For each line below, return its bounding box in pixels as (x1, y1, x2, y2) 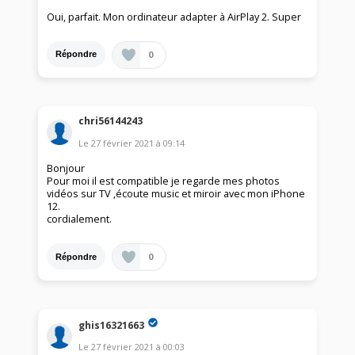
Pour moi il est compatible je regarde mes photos (47, 174, 281, 189)
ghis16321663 (78, 318, 145, 332)
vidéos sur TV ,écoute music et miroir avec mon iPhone (47, 187, 306, 201)
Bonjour (47, 162, 86, 176)
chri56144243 (78, 114, 143, 128)
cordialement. (47, 212, 113, 227)
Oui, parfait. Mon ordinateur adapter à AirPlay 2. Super (47, 10, 302, 24)
